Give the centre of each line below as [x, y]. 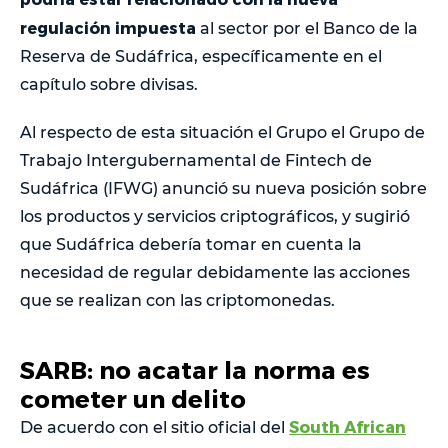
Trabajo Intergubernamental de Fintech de [196, 161]
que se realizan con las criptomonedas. [177, 301]
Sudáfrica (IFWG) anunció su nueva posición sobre [223, 189]
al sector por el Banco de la [309, 29]
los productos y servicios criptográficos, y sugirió [215, 217]
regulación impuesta [110, 28]
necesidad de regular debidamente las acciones [215, 273]
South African [347, 427]
